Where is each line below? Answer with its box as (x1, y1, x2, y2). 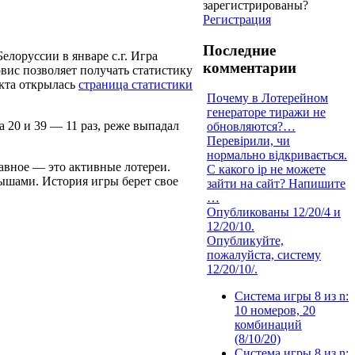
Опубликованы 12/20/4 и (207, 205, 341, 219)
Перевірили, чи (207, 134, 290, 148)
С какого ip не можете (207, 162, 326, 177)
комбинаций (235, 318, 302, 332)
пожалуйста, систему (207, 248, 321, 262)
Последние (203, 41, 276, 59)
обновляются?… (207, 120, 296, 134)
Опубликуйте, (207, 234, 284, 248)
